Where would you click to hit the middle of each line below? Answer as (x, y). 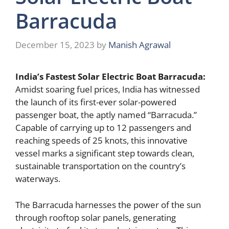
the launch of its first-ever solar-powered (96, 102)
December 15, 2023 (55, 45)
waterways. (38, 179)
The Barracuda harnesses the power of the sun (108, 204)
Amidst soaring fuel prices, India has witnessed (108, 89)
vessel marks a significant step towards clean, (105, 153)
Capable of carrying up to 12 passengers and (103, 128)
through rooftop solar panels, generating (96, 217)
